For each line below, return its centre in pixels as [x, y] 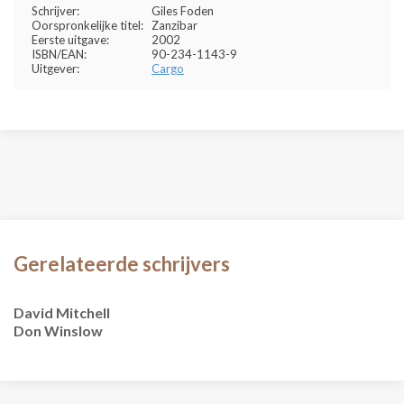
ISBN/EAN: [59, 54]
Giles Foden [183, 11]
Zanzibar [174, 25]
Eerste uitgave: [70, 40]
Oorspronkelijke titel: [87, 25]
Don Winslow [58, 331]
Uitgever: [55, 69]
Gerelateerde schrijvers [122, 264]
